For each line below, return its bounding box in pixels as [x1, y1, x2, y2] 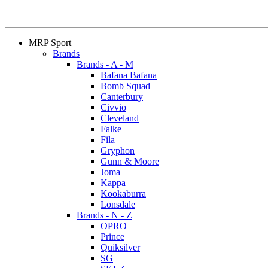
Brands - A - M [77, 59, 133, 70]
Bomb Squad [100, 81, 150, 92]
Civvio [100, 102, 126, 113]
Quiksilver [100, 242, 140, 253]
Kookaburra [100, 188, 146, 199]
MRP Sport [29, 38, 71, 48]
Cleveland [100, 113, 139, 124]
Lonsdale [100, 199, 135, 210]
